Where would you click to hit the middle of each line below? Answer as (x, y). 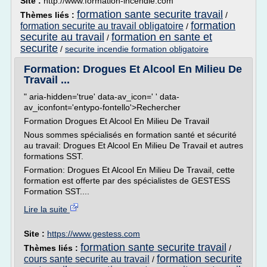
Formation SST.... (57, 191)
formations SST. (54, 156)
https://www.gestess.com (94, 234)
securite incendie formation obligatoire (137, 49)
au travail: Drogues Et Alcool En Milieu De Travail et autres (133, 145)
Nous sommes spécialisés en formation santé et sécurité (130, 135)
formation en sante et (162, 37)
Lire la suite (47, 209)
